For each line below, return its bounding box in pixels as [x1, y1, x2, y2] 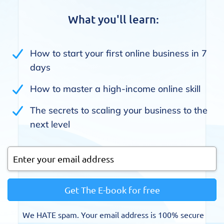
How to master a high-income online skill [30, 83, 200, 95]
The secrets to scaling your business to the [30, 104, 207, 116]
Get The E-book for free [64, 184, 160, 195]
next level [30, 118, 70, 130]
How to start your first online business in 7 [30, 47, 207, 59]
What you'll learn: [67, 12, 159, 26]
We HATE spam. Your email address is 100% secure [22, 209, 204, 220]
